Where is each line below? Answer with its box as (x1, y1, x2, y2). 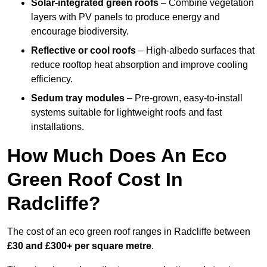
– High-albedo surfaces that (136, 45, 254, 56)
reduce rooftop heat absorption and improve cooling (31, 60, 248, 70)
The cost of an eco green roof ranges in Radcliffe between (7, 226, 250, 237)
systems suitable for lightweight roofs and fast (31, 107, 222, 118)
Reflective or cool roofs (31, 45, 136, 56)
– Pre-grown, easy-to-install (125, 93, 243, 104)
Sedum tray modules (31, 93, 125, 104)
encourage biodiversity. (31, 26, 129, 37)
